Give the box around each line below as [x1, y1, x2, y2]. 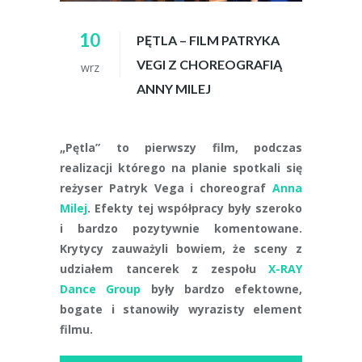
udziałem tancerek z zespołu [60, 260, 268, 276]
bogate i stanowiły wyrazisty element [60, 301, 302, 317]
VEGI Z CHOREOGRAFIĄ [137, 56, 282, 72]
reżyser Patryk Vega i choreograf [60, 179, 272, 196]
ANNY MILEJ [137, 80, 211, 96]
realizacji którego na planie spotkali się [60, 159, 302, 175]
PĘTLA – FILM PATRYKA [137, 32, 280, 48]
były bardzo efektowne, [141, 280, 302, 297]
